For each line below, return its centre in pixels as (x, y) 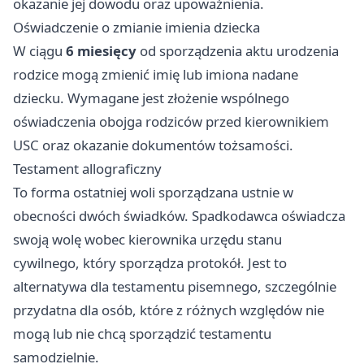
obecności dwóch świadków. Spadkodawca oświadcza (179, 216)
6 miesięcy (101, 51)
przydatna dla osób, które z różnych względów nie (169, 310)
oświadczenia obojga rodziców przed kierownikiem (171, 122)
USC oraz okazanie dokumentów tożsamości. (153, 145)
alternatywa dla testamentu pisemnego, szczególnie (175, 287)
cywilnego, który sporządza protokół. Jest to (150, 263)
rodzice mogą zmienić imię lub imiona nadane (156, 75)
